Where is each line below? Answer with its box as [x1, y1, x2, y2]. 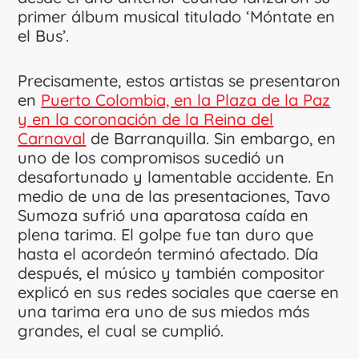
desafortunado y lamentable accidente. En [18, 167, 335, 187]
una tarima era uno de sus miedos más [18, 301, 310, 321]
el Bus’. [18, 26, 70, 46]
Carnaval [18, 128, 87, 148]
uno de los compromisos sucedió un [18, 147, 285, 167]
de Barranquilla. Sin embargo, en [86, 128, 337, 148]
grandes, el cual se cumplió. [18, 321, 224, 341]
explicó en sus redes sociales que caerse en [18, 282, 340, 302]
